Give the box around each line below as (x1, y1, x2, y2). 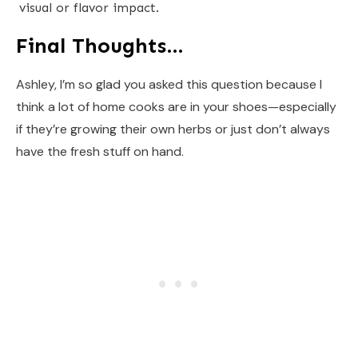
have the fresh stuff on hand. (16, 142, 184, 160)
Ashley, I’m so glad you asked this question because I (16, 75, 322, 93)
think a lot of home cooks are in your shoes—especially (16, 97, 336, 115)
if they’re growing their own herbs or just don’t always (16, 120, 330, 137)
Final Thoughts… (16, 33, 184, 58)
